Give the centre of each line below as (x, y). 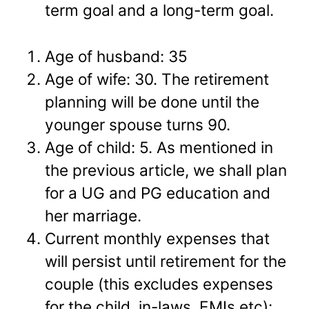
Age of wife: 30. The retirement (157, 79)
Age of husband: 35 (117, 57)
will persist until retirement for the (166, 261)
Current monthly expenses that (158, 239)
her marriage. (93, 216)
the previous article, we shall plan (166, 170)
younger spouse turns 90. (138, 125)
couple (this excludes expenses (159, 284)
